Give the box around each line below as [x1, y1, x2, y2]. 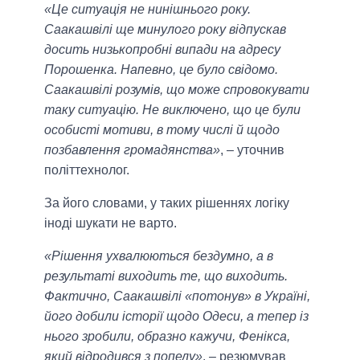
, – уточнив [220, 143, 284, 157]
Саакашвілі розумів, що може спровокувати [44, 83, 309, 97]
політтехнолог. [44, 163, 129, 178]
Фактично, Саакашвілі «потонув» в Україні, [44, 289, 310, 304]
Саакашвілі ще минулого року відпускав [44, 22, 286, 37]
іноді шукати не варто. [44, 216, 177, 231]
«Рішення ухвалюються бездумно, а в [44, 249, 273, 264]
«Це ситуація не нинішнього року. [44, 2, 251, 17]
